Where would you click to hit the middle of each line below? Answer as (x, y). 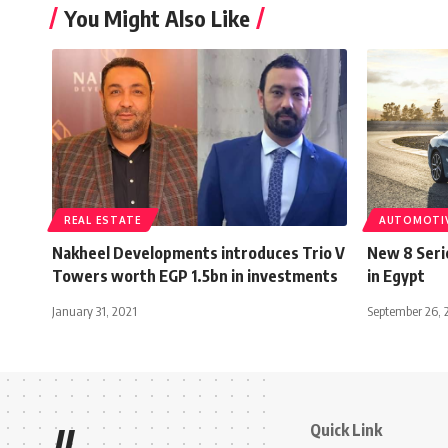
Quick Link (346, 429)
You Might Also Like (157, 17)
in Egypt (396, 275)
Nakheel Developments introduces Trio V (198, 252)
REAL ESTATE (103, 219)
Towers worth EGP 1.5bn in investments (195, 275)
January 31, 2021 (94, 310)
